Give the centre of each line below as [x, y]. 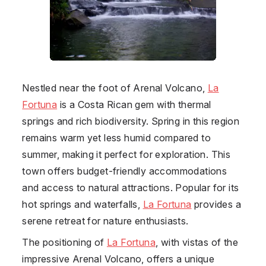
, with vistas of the [197, 242]
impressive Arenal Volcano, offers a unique [118, 259]
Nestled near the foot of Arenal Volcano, [115, 88]
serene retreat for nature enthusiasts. [105, 221]
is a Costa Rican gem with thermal [134, 104]
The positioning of [64, 242]
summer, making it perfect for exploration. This [126, 154]
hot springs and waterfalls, [83, 204]
